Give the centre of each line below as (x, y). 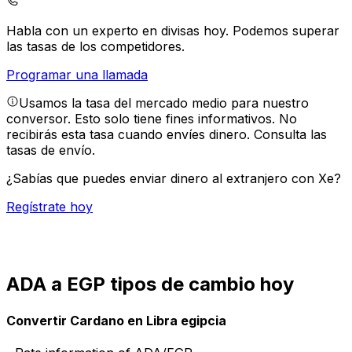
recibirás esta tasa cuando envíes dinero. (130, 135)
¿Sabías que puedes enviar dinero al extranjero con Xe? (174, 179)
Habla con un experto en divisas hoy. (119, 31)
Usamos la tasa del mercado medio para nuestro (164, 103)
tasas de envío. (51, 150)
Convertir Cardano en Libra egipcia (116, 320)
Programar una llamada (77, 75)
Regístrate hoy (49, 207)
